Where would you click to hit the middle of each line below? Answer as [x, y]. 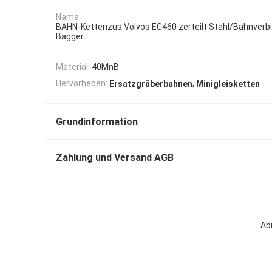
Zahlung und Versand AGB [115, 158]
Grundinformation [97, 122]
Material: [73, 67]
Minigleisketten [228, 84]
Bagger [70, 37]
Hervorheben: [82, 83]
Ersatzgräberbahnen [151, 84]
